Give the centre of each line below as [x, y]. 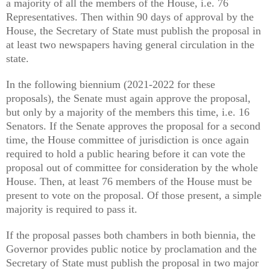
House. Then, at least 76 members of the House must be [129, 181]
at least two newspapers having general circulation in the [130, 44]
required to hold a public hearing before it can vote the [126, 153]
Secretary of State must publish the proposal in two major [132, 262]
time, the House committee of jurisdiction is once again [127, 140]
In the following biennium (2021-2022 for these [111, 84]
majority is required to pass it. [72, 209]
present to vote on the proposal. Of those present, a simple [134, 195]
